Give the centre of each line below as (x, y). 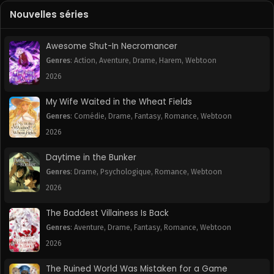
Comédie (89, 117)
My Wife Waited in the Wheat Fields (119, 102)
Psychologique (126, 172)
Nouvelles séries (49, 15)
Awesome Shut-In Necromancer (112, 46)
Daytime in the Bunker (91, 158)
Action (85, 61)
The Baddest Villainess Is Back (107, 213)
